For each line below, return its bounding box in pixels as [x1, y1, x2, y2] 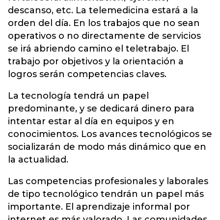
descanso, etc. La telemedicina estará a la [8, 4, 198, 16]
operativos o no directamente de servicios [8, 30, 201, 41]
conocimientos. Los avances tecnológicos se [8, 128, 212, 139]
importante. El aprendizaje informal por [8, 201, 190, 212]
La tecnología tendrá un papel [8, 90, 149, 101]
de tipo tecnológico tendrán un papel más [8, 188, 204, 199]
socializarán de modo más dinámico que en [8, 141, 206, 152]
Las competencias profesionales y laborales [8, 175, 208, 187]
